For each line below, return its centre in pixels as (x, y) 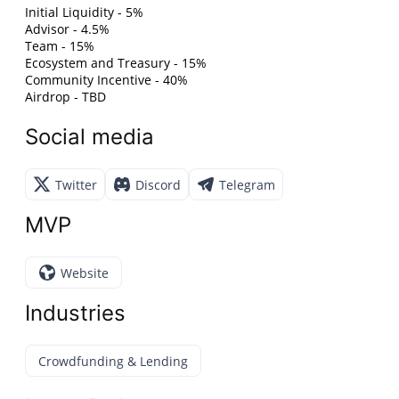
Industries (76, 313)
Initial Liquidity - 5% (85, 12)
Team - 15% (60, 46)
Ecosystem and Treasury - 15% (116, 63)
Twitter (77, 184)
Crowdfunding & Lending (114, 361)
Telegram (248, 184)
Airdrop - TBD (66, 97)
